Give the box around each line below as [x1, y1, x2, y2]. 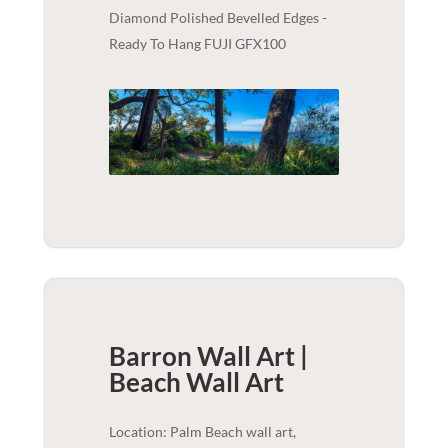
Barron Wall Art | [108, 339, 308, 372]
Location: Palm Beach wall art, [108, 422, 296, 440]
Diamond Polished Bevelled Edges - [108, 9, 327, 27]
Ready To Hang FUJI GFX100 [108, 35, 286, 53]
